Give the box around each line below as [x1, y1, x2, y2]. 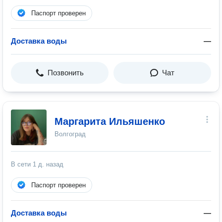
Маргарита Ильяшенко [55, 116, 165, 127]
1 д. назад [33, 161, 63, 168]
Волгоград [55, 130, 86, 138]
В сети [11, 161, 33, 168]
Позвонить [48, 68, 84, 77]
